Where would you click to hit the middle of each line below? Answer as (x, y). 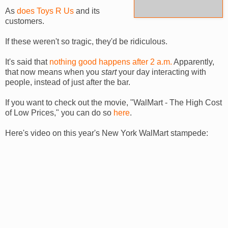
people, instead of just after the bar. (68, 82)
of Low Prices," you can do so (59, 112)
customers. (25, 21)
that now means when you (53, 72)
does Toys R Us (45, 11)
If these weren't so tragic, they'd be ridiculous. (86, 41)
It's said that (27, 62)
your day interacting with (162, 72)
